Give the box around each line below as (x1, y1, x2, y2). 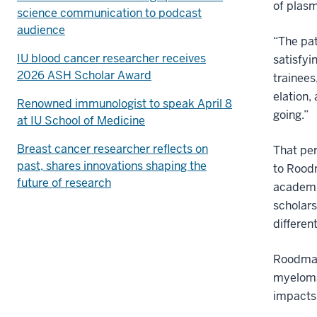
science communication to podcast (17, 5, 202, 21)
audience (17, 22, 65, 38)
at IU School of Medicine (17, 113, 145, 128)
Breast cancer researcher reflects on (17, 141, 208, 156)
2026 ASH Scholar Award (17, 67, 151, 83)
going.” (273, 107, 309, 122)
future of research (17, 175, 111, 190)
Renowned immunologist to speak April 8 (17, 96, 232, 111)
